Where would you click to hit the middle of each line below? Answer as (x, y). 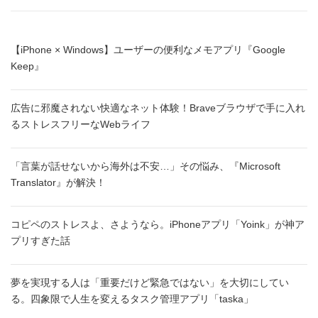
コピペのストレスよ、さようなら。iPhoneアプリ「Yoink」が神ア (158, 225)
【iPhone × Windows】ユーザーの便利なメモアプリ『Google (148, 50)
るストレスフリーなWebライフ (81, 125)
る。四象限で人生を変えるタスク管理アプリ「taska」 (132, 299)
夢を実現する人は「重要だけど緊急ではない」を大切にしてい (150, 283)
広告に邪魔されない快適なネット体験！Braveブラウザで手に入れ (158, 108)
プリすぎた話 (40, 241)
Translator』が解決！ (58, 183)
